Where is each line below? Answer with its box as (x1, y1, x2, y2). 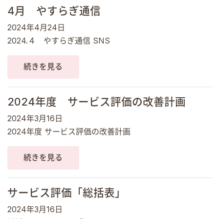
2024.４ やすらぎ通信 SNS (7, 35, 110, 45)
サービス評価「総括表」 (7, 186, 126, 199)
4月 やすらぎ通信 (7, 4, 101, 17)
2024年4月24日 (7, 22, 65, 32)
